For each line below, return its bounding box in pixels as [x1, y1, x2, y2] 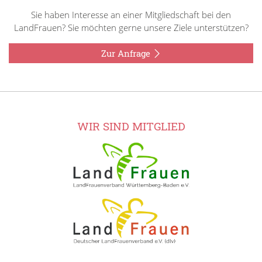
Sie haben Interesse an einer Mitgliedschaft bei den [31, 8, 231, 20]
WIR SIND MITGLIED [77, 118, 185, 133]
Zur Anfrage [101, 47, 153, 59]
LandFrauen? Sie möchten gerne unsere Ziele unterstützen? [13, 21, 249, 33]
